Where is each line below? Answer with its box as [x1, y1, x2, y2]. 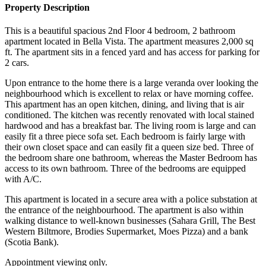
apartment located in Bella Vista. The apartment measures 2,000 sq [5, 36, 254, 47]
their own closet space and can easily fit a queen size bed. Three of [5, 142, 254, 153]
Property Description [5, 2, 90, 13]
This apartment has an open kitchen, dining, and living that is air [5, 99, 244, 110]
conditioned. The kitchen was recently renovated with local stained [5, 110, 254, 121]
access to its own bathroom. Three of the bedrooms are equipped [5, 163, 246, 174]
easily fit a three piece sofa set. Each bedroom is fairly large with [5, 131, 245, 142]
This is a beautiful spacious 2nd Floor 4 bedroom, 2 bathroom [5, 26, 235, 36]
